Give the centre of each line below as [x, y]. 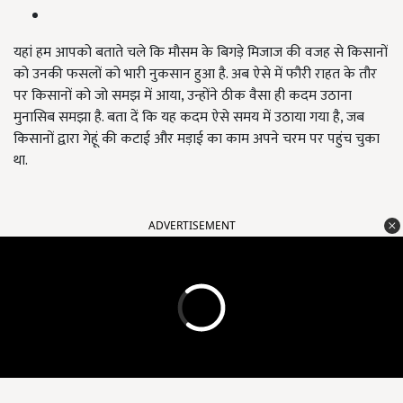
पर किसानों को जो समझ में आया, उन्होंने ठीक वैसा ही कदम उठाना [183, 96]
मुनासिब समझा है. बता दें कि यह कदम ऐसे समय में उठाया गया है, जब [189, 118]
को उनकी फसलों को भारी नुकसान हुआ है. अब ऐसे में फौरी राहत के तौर [195, 75]
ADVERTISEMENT [192, 226]
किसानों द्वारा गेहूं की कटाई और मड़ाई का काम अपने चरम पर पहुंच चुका [197, 139]
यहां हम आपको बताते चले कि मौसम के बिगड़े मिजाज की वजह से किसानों [201, 53]
